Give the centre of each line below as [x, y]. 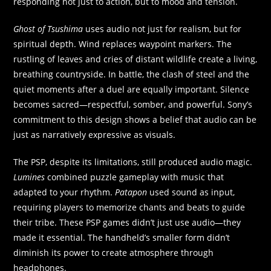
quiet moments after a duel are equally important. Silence [132, 90]
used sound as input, [191, 192]
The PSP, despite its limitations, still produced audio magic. [133, 162]
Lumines [29, 177]
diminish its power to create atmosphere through [114, 253]
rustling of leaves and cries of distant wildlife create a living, [135, 59]
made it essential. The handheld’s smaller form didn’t [122, 238]
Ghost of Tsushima [48, 29]
